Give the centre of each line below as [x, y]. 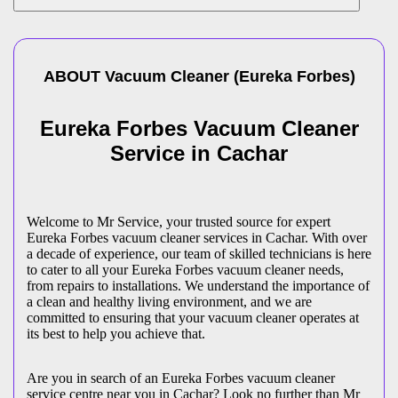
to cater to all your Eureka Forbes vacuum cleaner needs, [185, 270]
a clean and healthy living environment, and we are [169, 302]
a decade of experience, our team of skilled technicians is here [199, 254]
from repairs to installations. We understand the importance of [198, 286]
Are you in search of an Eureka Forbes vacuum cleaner [181, 378]
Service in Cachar [199, 154]
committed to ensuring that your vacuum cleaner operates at [193, 318]
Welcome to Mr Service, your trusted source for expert [179, 222]
